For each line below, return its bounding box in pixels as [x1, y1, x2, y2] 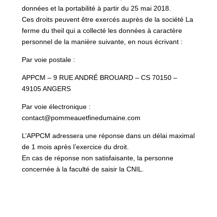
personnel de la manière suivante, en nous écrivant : [21, 37, 183, 46]
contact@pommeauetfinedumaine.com [21, 113, 140, 122]
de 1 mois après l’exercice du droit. [21, 142, 129, 151]
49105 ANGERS [21, 84, 71, 93]
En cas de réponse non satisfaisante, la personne [21, 154, 173, 162]
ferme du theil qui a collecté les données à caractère [21, 26, 182, 34]
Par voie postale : [21, 55, 75, 63]
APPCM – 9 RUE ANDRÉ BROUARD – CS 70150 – [21, 73, 177, 81]
